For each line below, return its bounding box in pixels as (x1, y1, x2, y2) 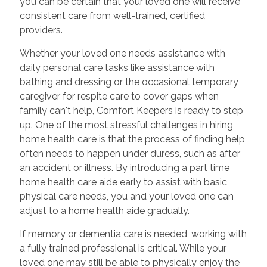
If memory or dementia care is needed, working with (19, 228, 247, 240)
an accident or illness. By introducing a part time (19, 162, 229, 173)
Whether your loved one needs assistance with (19, 47, 225, 59)
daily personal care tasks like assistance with (19, 61, 215, 73)
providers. (19, 24, 63, 36)
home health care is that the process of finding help (19, 133, 245, 145)
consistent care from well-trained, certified (19, 10, 205, 21)
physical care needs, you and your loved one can (19, 190, 234, 202)
